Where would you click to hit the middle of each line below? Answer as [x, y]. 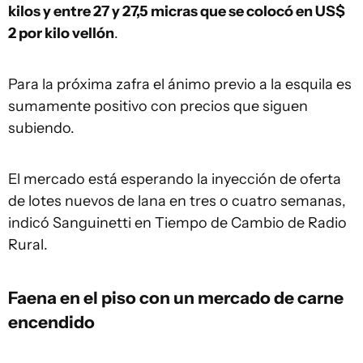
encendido [51, 322]
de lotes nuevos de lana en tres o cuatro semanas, [177, 201]
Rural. [28, 245]
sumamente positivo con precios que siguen [158, 106]
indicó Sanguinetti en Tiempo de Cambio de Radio [177, 223]
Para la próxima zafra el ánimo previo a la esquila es [180, 84]
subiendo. [41, 128]
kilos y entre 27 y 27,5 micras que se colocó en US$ [177, 11]
